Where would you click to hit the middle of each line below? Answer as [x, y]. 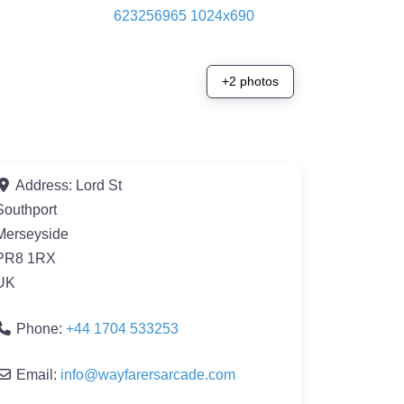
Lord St [99, 185]
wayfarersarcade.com [167, 374]
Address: [46, 185]
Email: [38, 374]
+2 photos [250, 81]
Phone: [41, 328]
